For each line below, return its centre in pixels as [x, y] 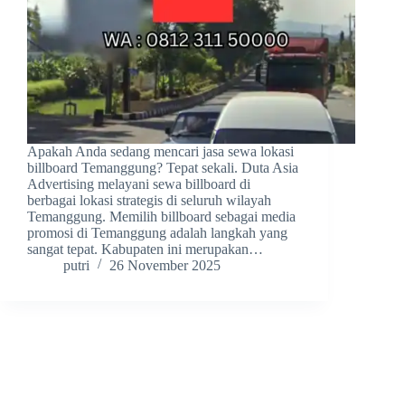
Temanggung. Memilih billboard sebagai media [161, 216]
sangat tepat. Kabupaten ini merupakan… [145, 249]
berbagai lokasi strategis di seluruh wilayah [149, 200]
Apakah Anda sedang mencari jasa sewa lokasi [160, 151]
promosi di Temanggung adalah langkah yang [157, 232]
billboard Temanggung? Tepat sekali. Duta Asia [163, 167]
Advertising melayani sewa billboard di [139, 184]
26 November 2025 [165, 265]
